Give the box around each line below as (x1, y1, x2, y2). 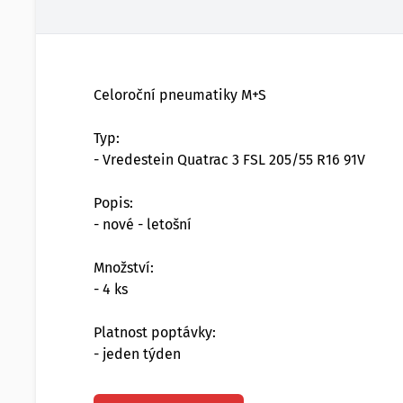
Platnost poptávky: (94, 324, 216, 341)
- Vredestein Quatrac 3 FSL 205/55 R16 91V (94, 151, 365, 168)
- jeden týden (94, 345, 181, 363)
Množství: (94, 259, 154, 276)
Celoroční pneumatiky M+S (94, 86, 266, 103)
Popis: (94, 194, 133, 211)
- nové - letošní (94, 216, 192, 233)
